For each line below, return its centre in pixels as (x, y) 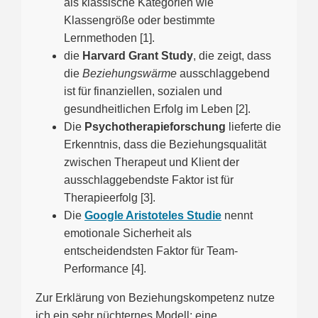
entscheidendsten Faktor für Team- (151, 251)
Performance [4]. (105, 269)
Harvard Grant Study (138, 56)
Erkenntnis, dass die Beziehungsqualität (165, 145)
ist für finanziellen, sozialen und (143, 92)
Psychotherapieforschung (154, 127)
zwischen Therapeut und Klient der (152, 163)
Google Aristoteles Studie (153, 216)
